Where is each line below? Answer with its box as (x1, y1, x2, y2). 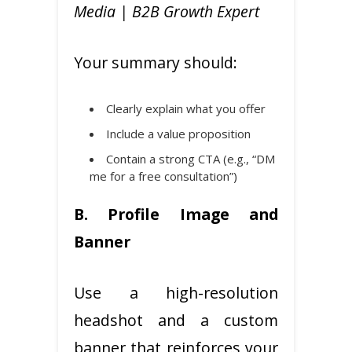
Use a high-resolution (74, 281, 278, 303)
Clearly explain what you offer (106, 100, 266, 116)
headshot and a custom (74, 309, 278, 331)
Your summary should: (74, 51, 237, 73)
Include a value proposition (106, 125, 251, 141)
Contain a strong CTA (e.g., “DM (106, 150, 275, 167)
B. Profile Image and (74, 203, 278, 225)
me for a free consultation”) (90, 167, 237, 184)
